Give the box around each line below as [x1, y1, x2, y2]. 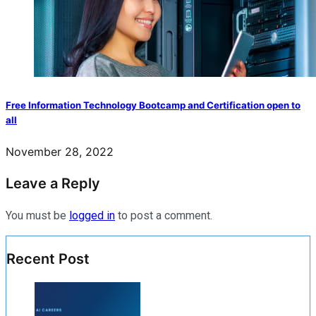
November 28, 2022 [6, 144, 114, 159]
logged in [69, 208, 115, 222]
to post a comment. [115, 208, 212, 222]
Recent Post [6, 250, 90, 267]
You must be [6, 208, 69, 222]
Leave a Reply [6, 174, 100, 192]
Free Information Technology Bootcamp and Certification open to [6, 99, 300, 111]
